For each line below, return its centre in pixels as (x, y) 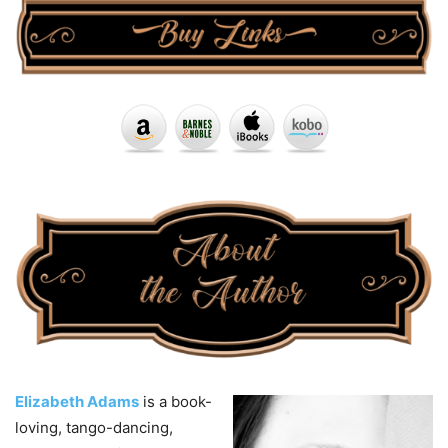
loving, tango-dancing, (94, 427)
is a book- (175, 401)
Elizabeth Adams (77, 401)
